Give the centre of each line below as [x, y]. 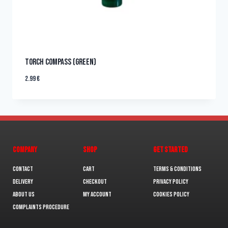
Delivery [23, 182]
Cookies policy [171, 194]
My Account [97, 194]
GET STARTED [170, 150]
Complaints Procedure [41, 207]
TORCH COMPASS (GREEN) [60, 62]
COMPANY [25, 150]
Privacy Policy [170, 182]
